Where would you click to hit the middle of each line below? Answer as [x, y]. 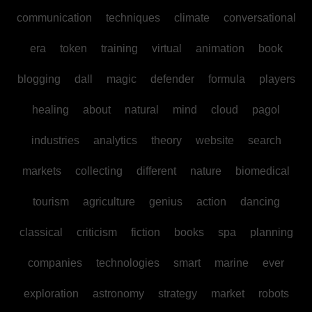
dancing [260, 201]
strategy [177, 293]
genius [165, 201]
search [264, 140]
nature [206, 171]
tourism [50, 201]
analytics [115, 140]
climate [192, 17]
